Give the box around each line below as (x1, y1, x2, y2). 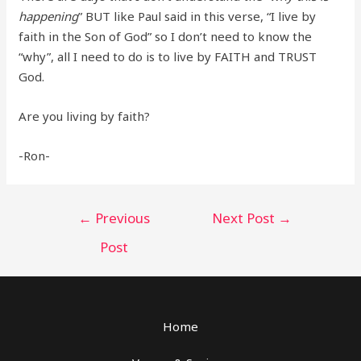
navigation (46, 223, 106, 240)
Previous (91, 209, 150, 228)
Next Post (212, 209, 279, 228)
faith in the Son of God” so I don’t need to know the (19, 28, 313, 45)
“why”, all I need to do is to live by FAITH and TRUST (19, 48, 317, 65)
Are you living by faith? (19, 108, 151, 125)
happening (19, 8, 79, 25)
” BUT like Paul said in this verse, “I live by (78, 8, 317, 25)
